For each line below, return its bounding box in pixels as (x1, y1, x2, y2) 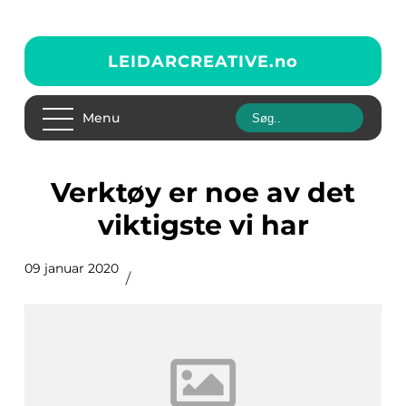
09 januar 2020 (24, 260, 119, 276)
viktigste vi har (97, 208, 309, 242)
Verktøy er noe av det (51, 176, 69, 209)
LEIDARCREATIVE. (108, 51, 275, 72)
